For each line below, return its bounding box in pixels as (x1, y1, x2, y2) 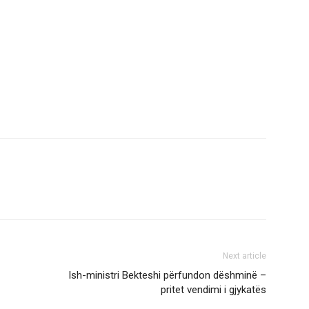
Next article (223, 251, 266, 261)
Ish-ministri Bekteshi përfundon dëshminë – (68, 269, 266, 282)
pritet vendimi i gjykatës (161, 283, 266, 297)
